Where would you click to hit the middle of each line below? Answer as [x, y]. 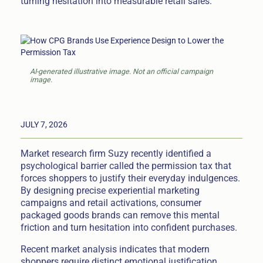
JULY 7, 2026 [44, 124]
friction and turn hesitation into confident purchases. [129, 228]
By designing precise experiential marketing [110, 191]
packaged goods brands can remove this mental [120, 215]
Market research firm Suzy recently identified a [116, 154]
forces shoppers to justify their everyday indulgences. [130, 178]
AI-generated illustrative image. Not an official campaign [121, 72]
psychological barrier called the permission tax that [126, 166]
